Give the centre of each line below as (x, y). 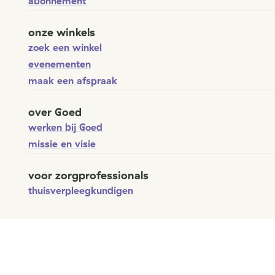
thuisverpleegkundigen (81, 190)
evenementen (60, 64)
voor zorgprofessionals (88, 175)
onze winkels (62, 32)
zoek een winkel (65, 47)
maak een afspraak (73, 80)
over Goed (55, 112)
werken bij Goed (65, 127)
